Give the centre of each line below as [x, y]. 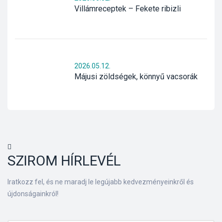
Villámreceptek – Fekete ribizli [128, 9]
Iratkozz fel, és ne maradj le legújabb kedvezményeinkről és [101, 182]
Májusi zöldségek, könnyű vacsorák [136, 77]
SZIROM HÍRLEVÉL [64, 161]
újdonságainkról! [33, 194]
